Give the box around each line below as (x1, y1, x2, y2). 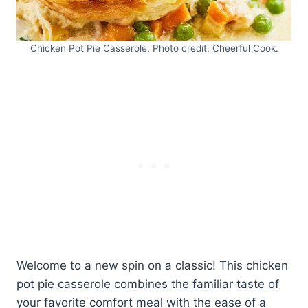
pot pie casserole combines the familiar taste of (16, 277, 279, 291)
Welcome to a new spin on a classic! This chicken (16, 258, 288, 273)
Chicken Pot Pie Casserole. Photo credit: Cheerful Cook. (30, 43, 278, 54)
